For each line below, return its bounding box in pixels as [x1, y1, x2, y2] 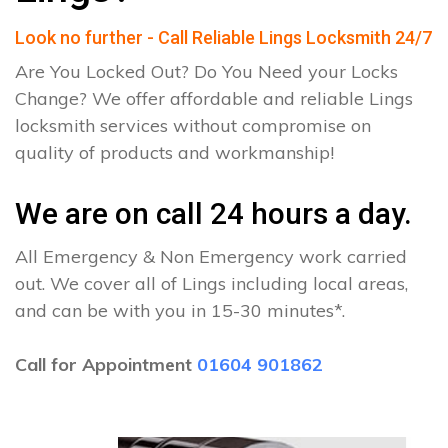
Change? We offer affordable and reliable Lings [15, 87, 413, 110]
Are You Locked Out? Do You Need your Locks [15, 60, 398, 83]
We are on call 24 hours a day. [15, 196, 412, 231]
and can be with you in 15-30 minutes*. [15, 299, 345, 322]
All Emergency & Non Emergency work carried [15, 245, 407, 268]
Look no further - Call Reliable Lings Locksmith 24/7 [15, 27, 432, 48]
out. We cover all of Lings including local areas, [15, 272, 408, 295]
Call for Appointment [15, 353, 197, 376]
